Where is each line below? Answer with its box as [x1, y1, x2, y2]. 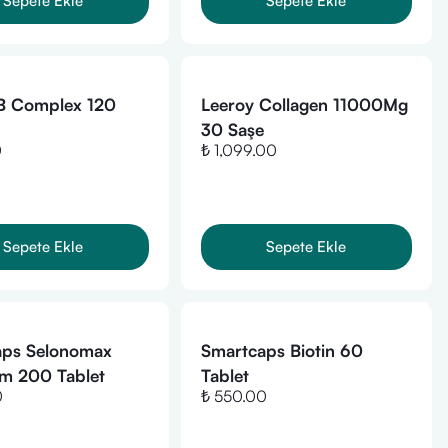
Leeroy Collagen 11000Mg [200, 94, 408, 115]
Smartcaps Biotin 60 [200, 340, 363, 361]
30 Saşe [200, 119, 264, 140]
